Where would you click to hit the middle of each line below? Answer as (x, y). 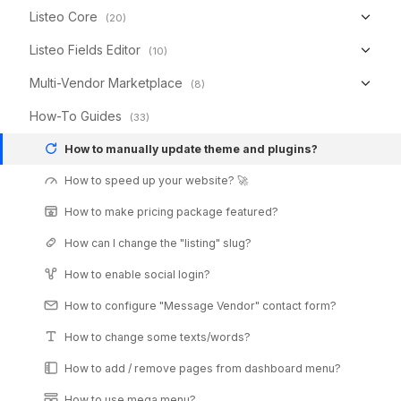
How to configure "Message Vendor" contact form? (200, 305)
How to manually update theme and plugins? (191, 149)
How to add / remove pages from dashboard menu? (203, 368)
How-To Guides (76, 115)
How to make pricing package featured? (171, 211)
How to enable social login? (137, 274)
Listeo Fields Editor (85, 49)
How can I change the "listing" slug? (158, 243)
